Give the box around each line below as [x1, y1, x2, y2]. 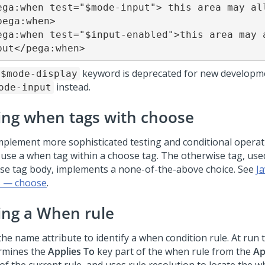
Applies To [48, 245, 95, 258]
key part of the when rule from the [95, 245, 253, 258]
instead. [54, 80, 91, 93]
